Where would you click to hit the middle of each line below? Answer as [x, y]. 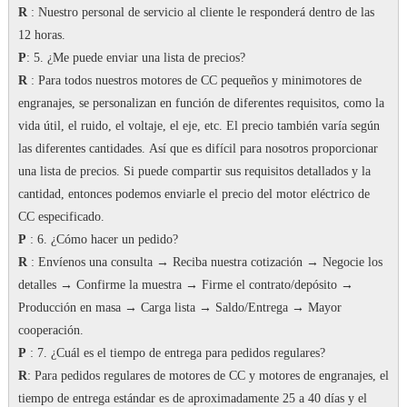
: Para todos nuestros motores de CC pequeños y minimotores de [194, 81]
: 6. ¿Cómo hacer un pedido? [102, 240]
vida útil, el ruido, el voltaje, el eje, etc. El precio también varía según [199, 126]
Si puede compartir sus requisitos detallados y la [247, 172]
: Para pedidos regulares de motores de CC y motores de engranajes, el [208, 376]
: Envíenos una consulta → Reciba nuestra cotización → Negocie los [204, 263]
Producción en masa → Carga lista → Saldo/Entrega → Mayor [179, 308]
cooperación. [50, 331]
